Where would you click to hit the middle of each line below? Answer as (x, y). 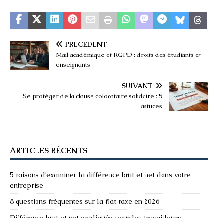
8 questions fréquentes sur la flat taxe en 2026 (85, 201)
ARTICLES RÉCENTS (48, 150)
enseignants (73, 64)
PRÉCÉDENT (86, 44)
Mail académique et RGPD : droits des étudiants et (128, 54)
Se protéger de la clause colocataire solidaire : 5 (92, 96)
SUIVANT (137, 85)
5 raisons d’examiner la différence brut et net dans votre (100, 174)
